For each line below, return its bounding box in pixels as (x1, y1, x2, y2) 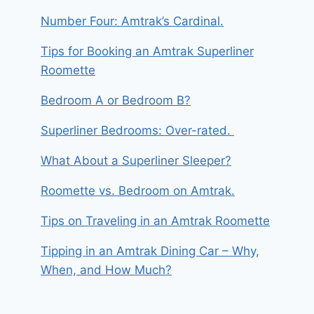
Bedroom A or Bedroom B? (41, 93, 191, 108)
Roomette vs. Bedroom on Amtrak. (41, 184, 235, 198)
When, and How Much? (41, 263, 172, 278)
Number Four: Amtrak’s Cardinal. (41, 14, 224, 29)
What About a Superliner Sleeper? (41, 153, 231, 168)
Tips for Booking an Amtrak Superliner (41, 44, 254, 59)
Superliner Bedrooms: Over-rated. (41, 123, 234, 138)
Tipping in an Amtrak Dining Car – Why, (41, 244, 259, 259)
